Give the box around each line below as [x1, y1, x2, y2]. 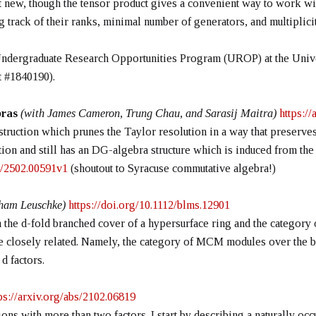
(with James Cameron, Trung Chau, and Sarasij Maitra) [20, 106, 276, 120]
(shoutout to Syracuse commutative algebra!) [71, 161, 276, 175]
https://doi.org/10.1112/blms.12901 [68, 197, 230, 212]
